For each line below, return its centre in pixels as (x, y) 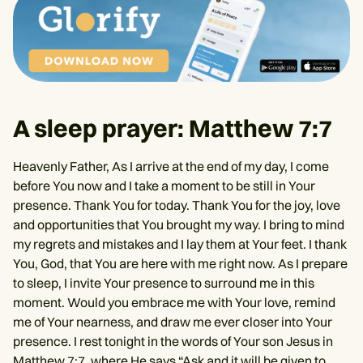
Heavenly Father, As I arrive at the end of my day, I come (171, 166)
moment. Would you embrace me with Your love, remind (174, 302)
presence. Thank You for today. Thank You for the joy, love (177, 205)
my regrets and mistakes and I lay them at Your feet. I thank (180, 243)
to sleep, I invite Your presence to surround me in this (164, 282)
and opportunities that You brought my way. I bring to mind (179, 224)
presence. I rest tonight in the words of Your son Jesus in (173, 341)
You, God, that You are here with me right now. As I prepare (180, 263)
